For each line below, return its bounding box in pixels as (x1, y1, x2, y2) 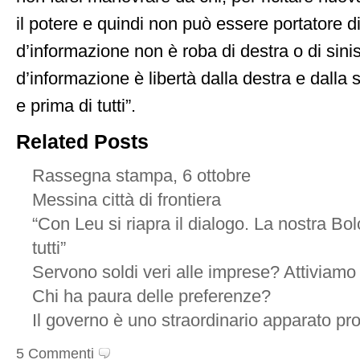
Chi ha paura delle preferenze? (32, 287, 271, 306)
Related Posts (16, 130, 149, 153)
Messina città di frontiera (32, 190, 221, 210)
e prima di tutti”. (16, 96, 136, 116)
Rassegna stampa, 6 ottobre (32, 166, 251, 186)
